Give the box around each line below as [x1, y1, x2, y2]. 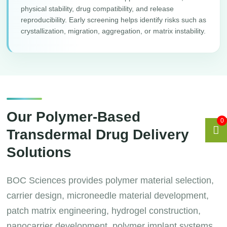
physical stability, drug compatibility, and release [21, 5, 174, 13]
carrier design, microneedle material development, [7, 191, 209, 201]
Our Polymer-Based [7, 109, 141, 125]
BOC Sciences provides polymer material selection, [7, 175, 214, 185]
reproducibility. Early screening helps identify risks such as [21, 16, 207, 24]
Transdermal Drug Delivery [7, 127, 190, 142]
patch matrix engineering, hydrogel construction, [7, 206, 201, 216]
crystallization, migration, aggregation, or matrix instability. [21, 27, 206, 35]
